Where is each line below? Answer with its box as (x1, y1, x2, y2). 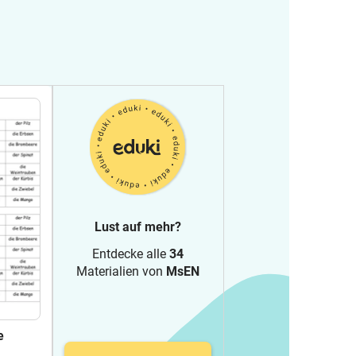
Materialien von (76, 264, 166, 279)
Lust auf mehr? (95, 219, 181, 234)
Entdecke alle (92, 246, 169, 261)
